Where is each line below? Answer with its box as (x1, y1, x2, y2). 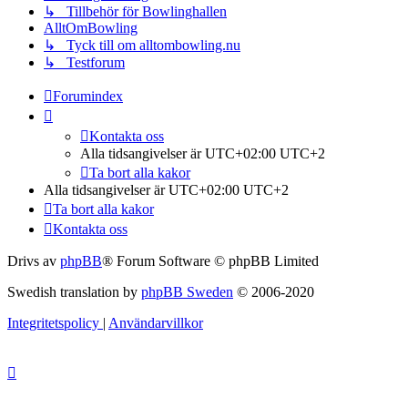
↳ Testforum (44, 55, 125, 71)
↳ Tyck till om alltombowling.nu (44, 37, 240, 54)
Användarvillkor (108, 315, 203, 331)
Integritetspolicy (7, 315, 99, 331)
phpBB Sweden (141, 284, 233, 301)
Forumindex (53, 88, 123, 105)
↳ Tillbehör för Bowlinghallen (44, 4, 227, 20)
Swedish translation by (7, 284, 141, 301)
